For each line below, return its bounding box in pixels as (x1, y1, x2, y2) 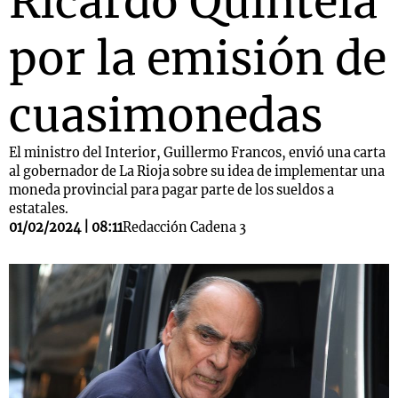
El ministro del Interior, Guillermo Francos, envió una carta (9, 145, 386, 161)
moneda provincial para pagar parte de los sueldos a (9, 182, 334, 198)
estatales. (9, 201, 68, 217)
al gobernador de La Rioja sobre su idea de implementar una (9, 163, 385, 179)
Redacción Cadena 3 (123, 219, 246, 235)
